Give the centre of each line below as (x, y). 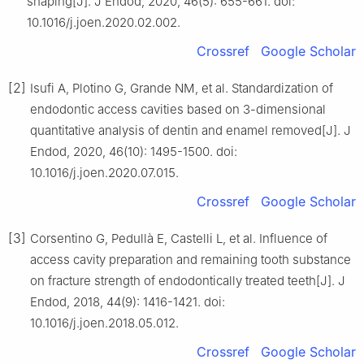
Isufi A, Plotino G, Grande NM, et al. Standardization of (182, 88)
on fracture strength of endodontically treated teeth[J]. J (188, 280)
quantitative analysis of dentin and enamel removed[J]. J (191, 130)
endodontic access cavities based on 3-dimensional (178, 109)
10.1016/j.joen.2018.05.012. (104, 323)
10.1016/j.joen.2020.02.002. (104, 22)
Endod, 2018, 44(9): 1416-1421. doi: (128, 301)
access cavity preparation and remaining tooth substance (191, 259)
